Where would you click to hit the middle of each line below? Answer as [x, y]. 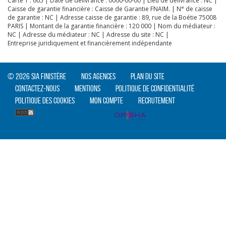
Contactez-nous [37, 88]
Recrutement [157, 100]
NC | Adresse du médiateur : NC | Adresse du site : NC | [88, 35]
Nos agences [98, 76]
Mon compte [106, 100]
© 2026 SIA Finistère [37, 76]
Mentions [88, 88]
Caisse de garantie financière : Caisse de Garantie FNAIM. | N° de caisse [110, 9]
